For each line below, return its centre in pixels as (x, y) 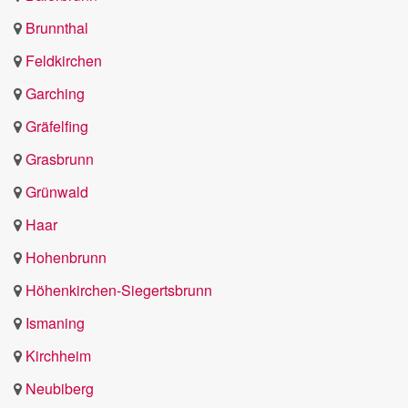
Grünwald (57, 192)
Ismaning (55, 323)
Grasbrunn (60, 159)
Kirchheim (58, 356)
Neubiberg (60, 388)
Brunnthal (57, 28)
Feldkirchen (64, 61)
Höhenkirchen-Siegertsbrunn (119, 290)
